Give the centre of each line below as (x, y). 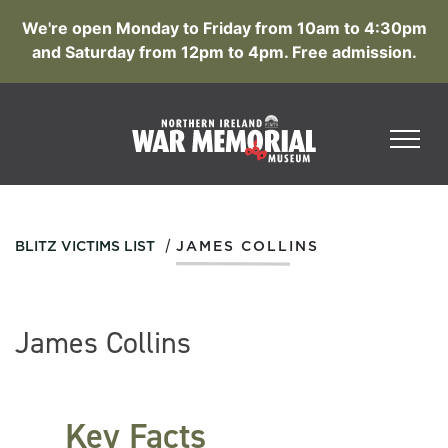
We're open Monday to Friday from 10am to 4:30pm (224, 28)
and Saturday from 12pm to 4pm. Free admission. (224, 52)
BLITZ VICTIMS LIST (85, 247)
